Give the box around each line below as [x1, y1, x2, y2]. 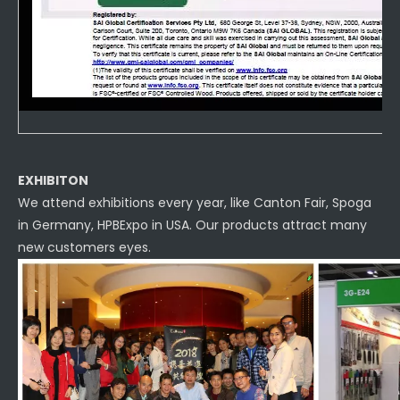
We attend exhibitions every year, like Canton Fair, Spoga [18, 194, 371, 212]
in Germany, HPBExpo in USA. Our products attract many [18, 216, 367, 234]
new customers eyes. [18, 238, 151, 256]
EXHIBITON [18, 171, 88, 189]
